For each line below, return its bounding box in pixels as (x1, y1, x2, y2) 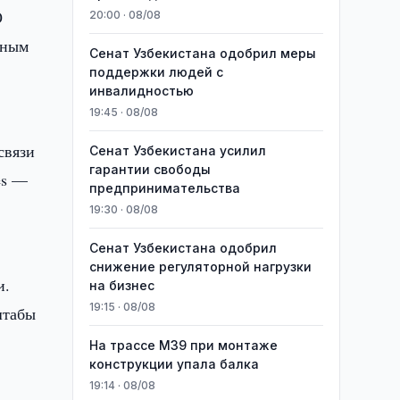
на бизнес (88, 278, 154, 293)
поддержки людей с (88, 64, 223, 79)
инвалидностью (88, 83, 194, 98)
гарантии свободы (88, 162, 211, 177)
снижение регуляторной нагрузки (88, 259, 312, 274)
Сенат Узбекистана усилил (88, 143, 266, 158)
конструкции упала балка (88, 356, 259, 371)
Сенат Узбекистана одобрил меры (88, 46, 316, 61)
